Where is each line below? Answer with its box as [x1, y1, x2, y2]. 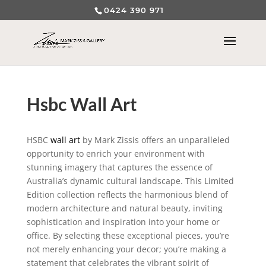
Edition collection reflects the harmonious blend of [26, 189, 228, 200]
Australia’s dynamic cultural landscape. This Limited [26, 175, 234, 186]
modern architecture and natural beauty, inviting [26, 202, 223, 214]
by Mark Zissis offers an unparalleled [80, 134, 230, 145]
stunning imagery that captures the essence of [26, 161, 213, 173]
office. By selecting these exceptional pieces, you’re [26, 230, 229, 241]
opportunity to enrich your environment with [26, 148, 205, 159]
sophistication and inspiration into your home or [26, 216, 220, 227]
